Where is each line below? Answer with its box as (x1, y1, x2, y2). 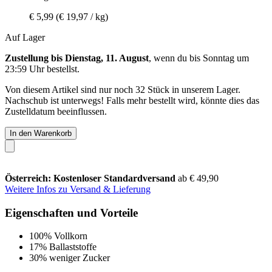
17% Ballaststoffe (29, 242, 97, 253)
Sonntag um (203, 52, 249, 63)
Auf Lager (5, 32, 45, 42)
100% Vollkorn (29, 231, 87, 242)
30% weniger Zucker (29, 253, 110, 263)
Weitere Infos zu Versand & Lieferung (5, 183, 151, 194)
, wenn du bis (149, 52, 203, 63)
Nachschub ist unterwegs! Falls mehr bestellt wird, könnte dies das (5, 95, 259, 106)
